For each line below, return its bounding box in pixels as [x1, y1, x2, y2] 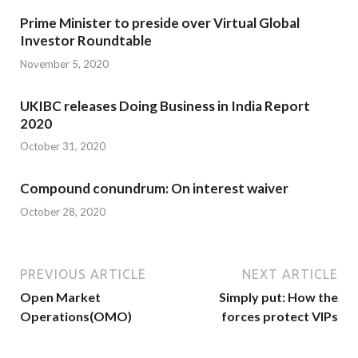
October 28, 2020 [20, 205, 105, 218]
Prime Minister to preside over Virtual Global [20, 14, 300, 32]
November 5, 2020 [20, 57, 109, 70]
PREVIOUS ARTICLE [20, 266, 146, 281]
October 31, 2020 [20, 140, 105, 153]
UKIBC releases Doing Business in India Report [20, 97, 310, 114]
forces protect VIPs [221, 308, 338, 324]
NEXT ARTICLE [242, 266, 338, 281]
